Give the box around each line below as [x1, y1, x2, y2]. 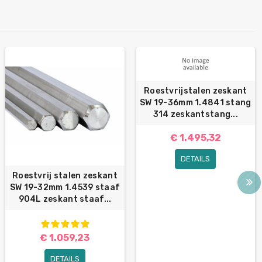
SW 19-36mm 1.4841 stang [140, 98, 251, 108]
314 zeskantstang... [153, 109, 238, 120]
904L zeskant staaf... [18, 194, 112, 205]
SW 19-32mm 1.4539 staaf [9, 182, 120, 193]
